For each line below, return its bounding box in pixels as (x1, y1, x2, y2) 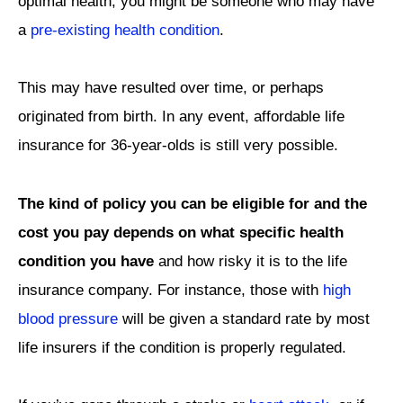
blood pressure (18, 309, 118, 327)
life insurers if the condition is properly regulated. (18, 338, 351, 356)
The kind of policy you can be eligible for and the (18, 194, 367, 212)
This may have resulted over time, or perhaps (18, 79, 324, 97)
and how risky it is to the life (154, 252, 347, 270)
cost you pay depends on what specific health (18, 223, 344, 241)
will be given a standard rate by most (118, 309, 370, 327)
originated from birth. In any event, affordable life (18, 108, 345, 126)
